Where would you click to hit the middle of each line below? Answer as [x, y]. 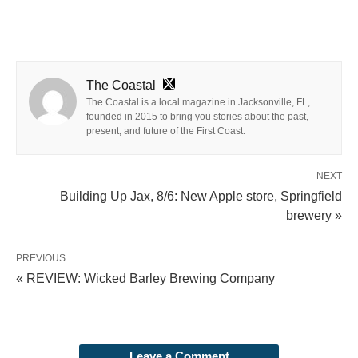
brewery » [314, 215]
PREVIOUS [41, 258]
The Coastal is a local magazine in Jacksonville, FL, [198, 102]
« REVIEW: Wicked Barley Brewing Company [145, 278]
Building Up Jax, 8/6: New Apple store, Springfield [201, 196]
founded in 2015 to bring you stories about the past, [197, 117]
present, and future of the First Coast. [166, 131]
